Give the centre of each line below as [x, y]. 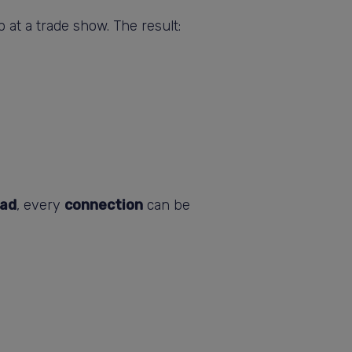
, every [40, 205]
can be [167, 205]
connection [104, 205]
